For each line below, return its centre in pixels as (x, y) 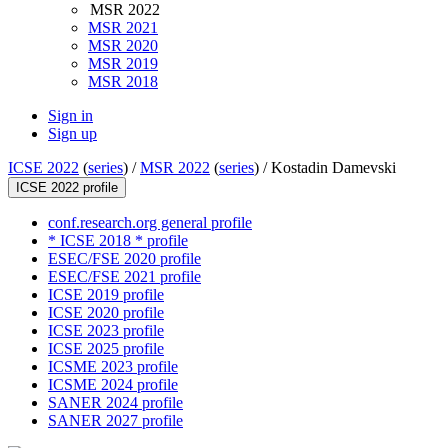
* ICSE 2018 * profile (118, 241)
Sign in (70, 116)
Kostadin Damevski (333, 168)
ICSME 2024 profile (113, 385)
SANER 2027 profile (115, 421)
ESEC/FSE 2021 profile (124, 277)
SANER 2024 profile (115, 403)
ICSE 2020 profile (106, 313)
